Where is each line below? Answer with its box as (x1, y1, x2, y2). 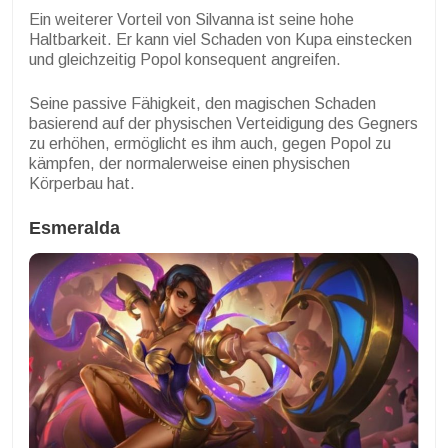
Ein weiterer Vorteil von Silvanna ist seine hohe (29, 10, 354, 28)
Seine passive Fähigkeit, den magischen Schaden (29, 94, 376, 112)
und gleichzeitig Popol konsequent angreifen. (29, 50, 341, 68)
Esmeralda (29, 217, 120, 238)
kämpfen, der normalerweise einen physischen (29, 154, 350, 172)
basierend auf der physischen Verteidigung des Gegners (29, 114, 418, 132)
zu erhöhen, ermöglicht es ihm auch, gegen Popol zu (29, 134, 391, 152)
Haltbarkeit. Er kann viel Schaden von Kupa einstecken (29, 30, 412, 48)
